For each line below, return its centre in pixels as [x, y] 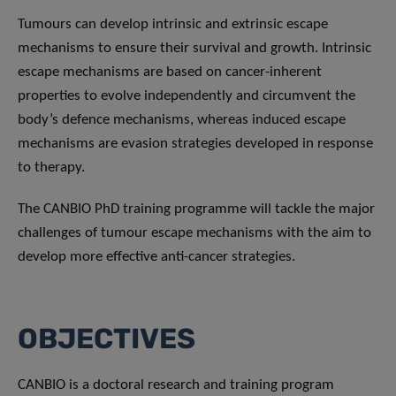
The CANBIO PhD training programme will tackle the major [196, 209]
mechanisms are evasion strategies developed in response [195, 144]
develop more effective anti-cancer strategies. [158, 257]
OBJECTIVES [107, 339]
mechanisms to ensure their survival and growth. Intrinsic [194, 49]
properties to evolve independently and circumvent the [187, 96]
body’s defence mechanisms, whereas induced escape [182, 120]
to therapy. [53, 168]
